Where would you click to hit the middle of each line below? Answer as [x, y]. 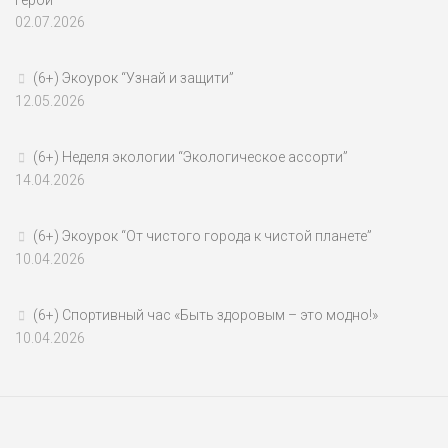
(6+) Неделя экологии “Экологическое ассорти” [190, 157]
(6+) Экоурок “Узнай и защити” [133, 78]
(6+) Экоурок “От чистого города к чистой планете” [202, 236]
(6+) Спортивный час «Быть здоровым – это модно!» [205, 315]
